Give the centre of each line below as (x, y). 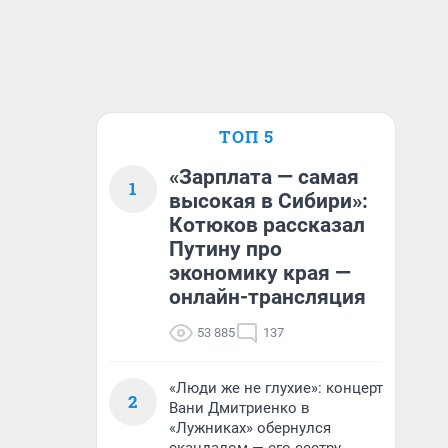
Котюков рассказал (267, 225)
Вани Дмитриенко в (239, 408)
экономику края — (260, 273)
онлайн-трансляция (267, 297)
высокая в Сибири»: (268, 201)
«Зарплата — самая (264, 177)
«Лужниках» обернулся (250, 428)
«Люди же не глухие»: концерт (276, 388)
